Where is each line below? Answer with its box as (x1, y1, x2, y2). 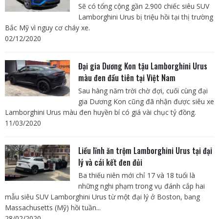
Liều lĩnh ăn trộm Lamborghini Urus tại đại (78, 145, 212, 157)
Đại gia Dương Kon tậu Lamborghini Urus (78, 60, 207, 72)
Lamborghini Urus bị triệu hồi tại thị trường (78, 12, 213, 22)
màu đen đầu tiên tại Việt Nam (78, 72, 175, 84)
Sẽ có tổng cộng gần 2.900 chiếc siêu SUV (78, 1, 209, 11)
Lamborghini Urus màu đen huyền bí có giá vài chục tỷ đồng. (5, 108, 196, 117)
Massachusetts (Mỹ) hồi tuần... (5, 203, 101, 213)
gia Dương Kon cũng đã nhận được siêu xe (78, 97, 214, 107)
